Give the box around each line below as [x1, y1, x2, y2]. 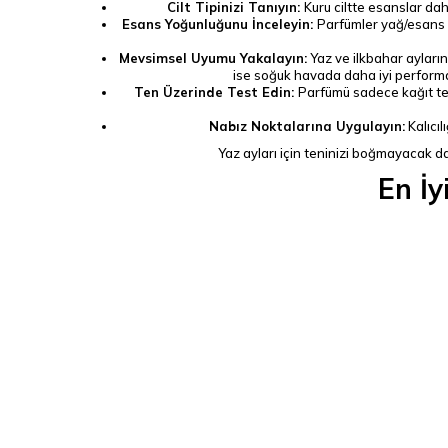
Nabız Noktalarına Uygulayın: [209, 118, 405, 134]
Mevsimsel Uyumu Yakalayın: [119, 50, 307, 66]
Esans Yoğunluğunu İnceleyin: [121, 16, 317, 32]
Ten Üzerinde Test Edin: [134, 84, 298, 100]
